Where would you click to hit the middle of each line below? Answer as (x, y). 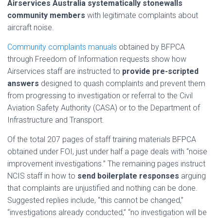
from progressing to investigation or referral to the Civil (100, 96)
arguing (192, 176)
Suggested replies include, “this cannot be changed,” (95, 200)
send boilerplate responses (128, 176)
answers (23, 83)
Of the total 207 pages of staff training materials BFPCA (102, 139)
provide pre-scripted (160, 71)
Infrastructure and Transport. (56, 120)
